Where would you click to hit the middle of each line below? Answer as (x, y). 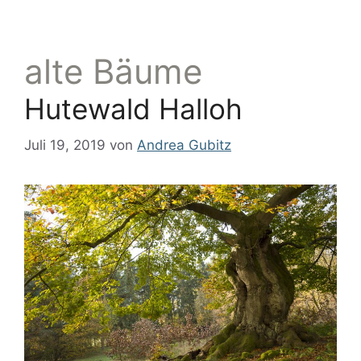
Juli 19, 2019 (65, 145)
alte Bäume (113, 72)
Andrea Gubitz (184, 145)
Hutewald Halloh (133, 109)
